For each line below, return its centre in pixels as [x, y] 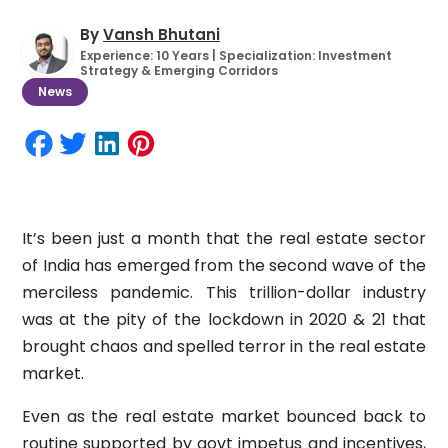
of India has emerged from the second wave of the [224, 265]
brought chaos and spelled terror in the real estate [224, 346]
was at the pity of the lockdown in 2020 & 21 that [224, 319]
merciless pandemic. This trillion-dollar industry [224, 292]
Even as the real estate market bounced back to [224, 416]
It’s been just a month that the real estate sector [224, 238]
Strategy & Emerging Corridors [179, 70]
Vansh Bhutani [161, 34]
